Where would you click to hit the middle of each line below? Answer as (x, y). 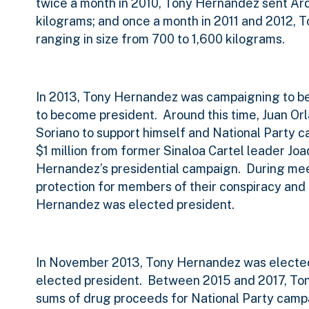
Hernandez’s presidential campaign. (138, 169)
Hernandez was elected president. (135, 205)
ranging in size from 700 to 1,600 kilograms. (160, 39)
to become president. (97, 115)
